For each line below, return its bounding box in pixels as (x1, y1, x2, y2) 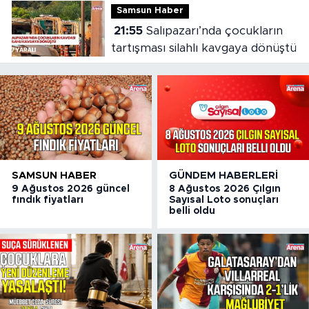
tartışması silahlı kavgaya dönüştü (110, 41, 297, 54)
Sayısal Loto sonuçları (169, 195, 279, 205)
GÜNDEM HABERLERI (169, 170, 279, 181)
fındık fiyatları (12, 195, 83, 205)
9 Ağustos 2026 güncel (12, 183, 130, 194)
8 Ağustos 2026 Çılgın (169, 183, 281, 194)
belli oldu (169, 206, 216, 216)
